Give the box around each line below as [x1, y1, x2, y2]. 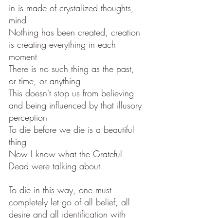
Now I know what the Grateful [9, 148, 125, 160]
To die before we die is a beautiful [9, 124, 137, 136]
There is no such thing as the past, [9, 63, 137, 75]
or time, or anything [9, 75, 80, 87]
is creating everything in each [9, 38, 119, 51]
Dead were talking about [9, 160, 103, 172]
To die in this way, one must [9, 184, 114, 196]
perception [9, 111, 50, 124]
